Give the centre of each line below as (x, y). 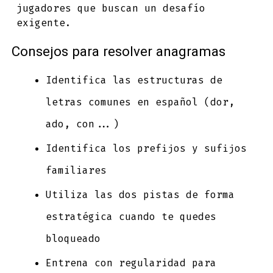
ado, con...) (82, 124)
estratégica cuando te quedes (131, 217)
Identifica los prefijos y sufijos (146, 149)
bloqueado (73, 239)
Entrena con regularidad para (131, 263)
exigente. (44, 23)
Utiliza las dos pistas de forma (140, 195)
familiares (76, 171)
